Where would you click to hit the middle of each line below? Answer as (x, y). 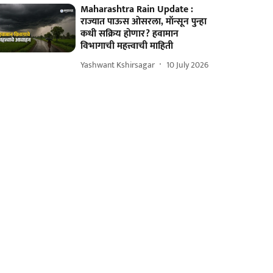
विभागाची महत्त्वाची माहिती (127, 46)
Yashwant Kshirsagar (118, 65)
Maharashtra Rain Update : (137, 9)
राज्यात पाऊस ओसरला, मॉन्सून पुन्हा (144, 22)
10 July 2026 (188, 65)
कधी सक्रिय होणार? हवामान (130, 34)
